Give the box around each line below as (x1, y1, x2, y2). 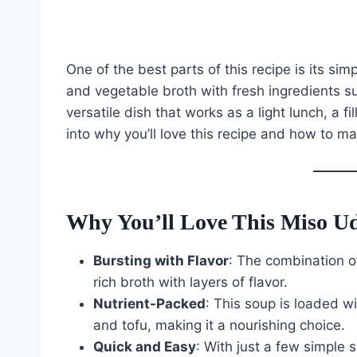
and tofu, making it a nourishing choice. (93, 317, 345, 334)
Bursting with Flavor (93, 253, 229, 269)
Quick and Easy (93, 339, 196, 355)
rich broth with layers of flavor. (93, 274, 288, 291)
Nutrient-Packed (93, 296, 206, 312)
